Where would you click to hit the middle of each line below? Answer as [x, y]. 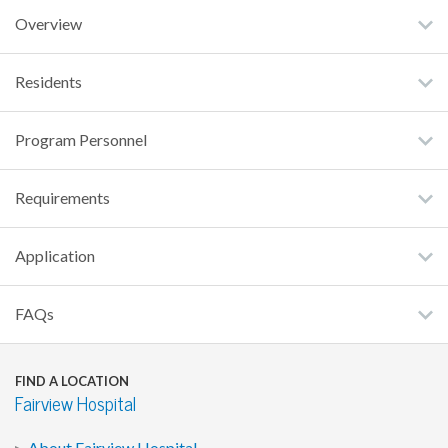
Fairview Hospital [75, 405]
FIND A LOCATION [72, 382]
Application [55, 256]
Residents [48, 82]
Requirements [62, 198]
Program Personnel [81, 140]
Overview [48, 24]
